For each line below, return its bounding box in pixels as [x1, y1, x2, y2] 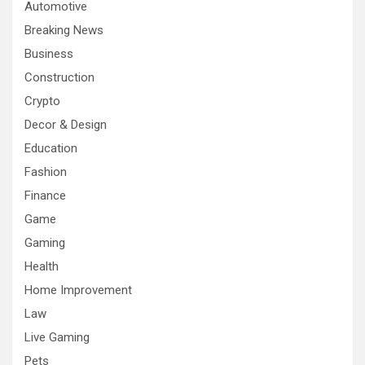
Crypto [24, 93, 60, 108]
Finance [24, 187, 66, 203]
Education [24, 140, 77, 156]
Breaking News [24, 22, 103, 37]
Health [24, 258, 59, 274]
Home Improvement [24, 282, 132, 297]
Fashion [24, 164, 67, 179]
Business [24, 46, 73, 61]
